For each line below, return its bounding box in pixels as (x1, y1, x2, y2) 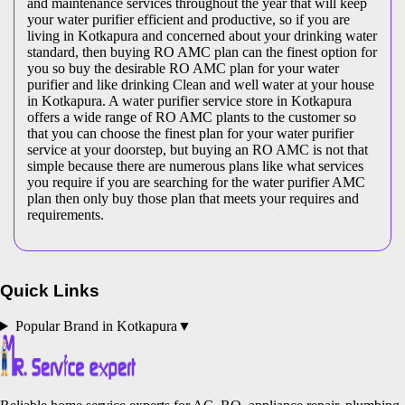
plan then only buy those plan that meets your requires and (27, 190, 359, 206)
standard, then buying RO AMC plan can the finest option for (27, 43, 377, 60)
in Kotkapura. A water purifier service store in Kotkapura (27, 92, 352, 108)
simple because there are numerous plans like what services (27, 157, 363, 174)
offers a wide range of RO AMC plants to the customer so (27, 108, 356, 125)
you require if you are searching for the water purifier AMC (27, 174, 365, 190)
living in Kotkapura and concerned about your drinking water (27, 27, 377, 43)
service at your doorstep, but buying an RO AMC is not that (27, 141, 368, 157)
